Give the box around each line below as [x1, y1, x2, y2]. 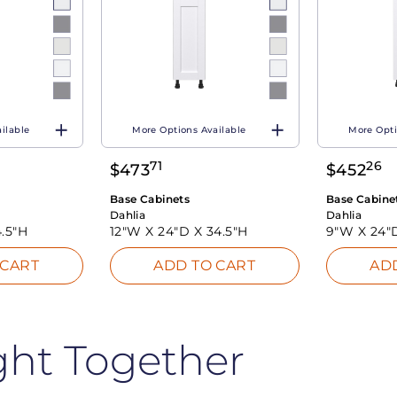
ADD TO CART [153, 256, 256, 274]
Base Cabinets [109, 192, 191, 206]
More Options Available [132, 124, 246, 136]
